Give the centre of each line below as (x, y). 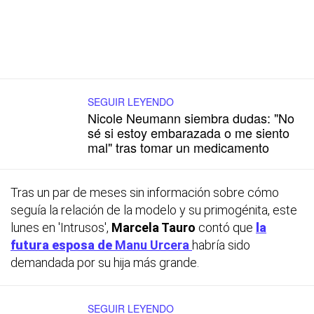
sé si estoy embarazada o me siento (189, 132)
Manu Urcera (153, 245)
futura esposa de (63, 245)
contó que (227, 227)
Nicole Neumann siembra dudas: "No (191, 117)
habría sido (221, 245)
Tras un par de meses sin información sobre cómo (145, 192)
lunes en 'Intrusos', (61, 227)
